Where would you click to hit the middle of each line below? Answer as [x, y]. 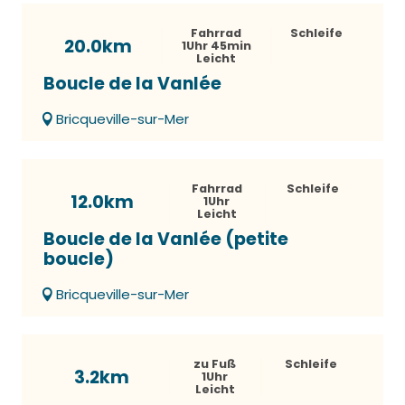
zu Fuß [215, 363]
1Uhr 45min [216, 45]
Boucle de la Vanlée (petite [166, 239]
